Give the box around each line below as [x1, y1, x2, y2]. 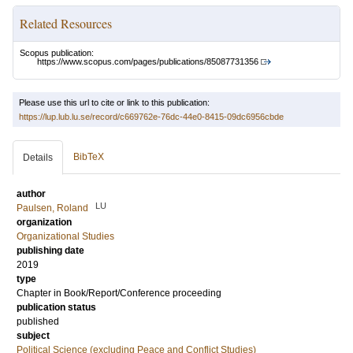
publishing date [17, 245, 84, 257]
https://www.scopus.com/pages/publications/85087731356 [37, 57, 258, 67]
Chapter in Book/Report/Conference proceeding [17, 288, 221, 299]
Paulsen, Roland [17, 203, 88, 214]
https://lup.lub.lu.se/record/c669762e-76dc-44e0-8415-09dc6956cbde [19, 112, 284, 122]
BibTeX [73, 151, 104, 163]
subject [17, 330, 50, 342]
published [17, 316, 59, 328]
